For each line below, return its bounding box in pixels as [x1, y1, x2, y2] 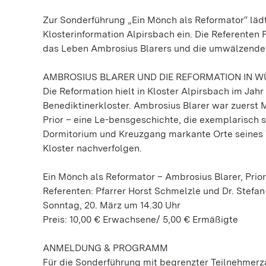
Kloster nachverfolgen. [43, 142, 142, 154]
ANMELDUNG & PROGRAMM [43, 242, 168, 254]
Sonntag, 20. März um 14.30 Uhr [43, 199, 180, 211]
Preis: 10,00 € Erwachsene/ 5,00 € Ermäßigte [43, 214, 238, 225]
